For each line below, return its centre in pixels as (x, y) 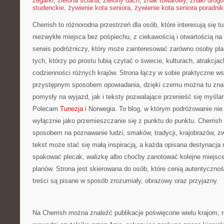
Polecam (46, 109)
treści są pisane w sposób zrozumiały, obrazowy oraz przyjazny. (125, 181)
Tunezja (71, 109)
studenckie (48, 8)
